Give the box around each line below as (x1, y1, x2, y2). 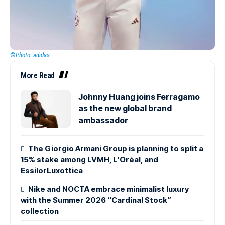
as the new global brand (78, 103, 172, 114)
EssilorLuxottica (21, 166, 83, 176)
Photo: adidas (16, 51, 50, 59)
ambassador (78, 115, 128, 126)
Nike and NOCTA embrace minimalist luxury (28, 184, 189, 194)
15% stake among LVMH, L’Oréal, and (21, 155, 158, 165)
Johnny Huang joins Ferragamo (78, 92, 200, 102)
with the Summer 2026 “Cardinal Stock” (21, 195, 171, 205)
